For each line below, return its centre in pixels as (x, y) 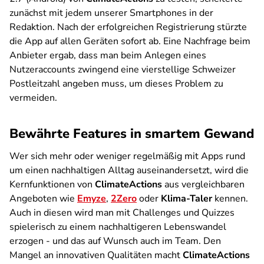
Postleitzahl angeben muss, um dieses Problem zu (116, 84)
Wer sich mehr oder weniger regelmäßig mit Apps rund (127, 156)
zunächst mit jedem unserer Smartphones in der (111, 13)
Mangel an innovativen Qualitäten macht (96, 255)
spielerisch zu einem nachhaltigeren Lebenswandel (118, 227)
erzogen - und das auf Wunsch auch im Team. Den (115, 241)
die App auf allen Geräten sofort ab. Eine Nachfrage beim (130, 41)
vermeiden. (33, 98)
